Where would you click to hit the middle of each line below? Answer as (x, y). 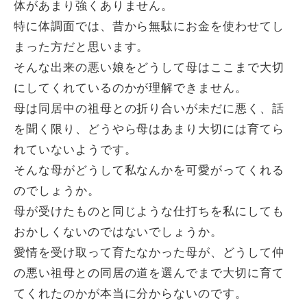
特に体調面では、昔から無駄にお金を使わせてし (149, 26)
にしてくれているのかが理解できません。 (131, 88)
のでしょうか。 (57, 191)
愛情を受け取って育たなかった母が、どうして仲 (149, 253)
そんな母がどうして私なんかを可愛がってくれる (149, 170)
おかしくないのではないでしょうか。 (119, 232)
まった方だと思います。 (82, 47)
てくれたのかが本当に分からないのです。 (131, 294)
